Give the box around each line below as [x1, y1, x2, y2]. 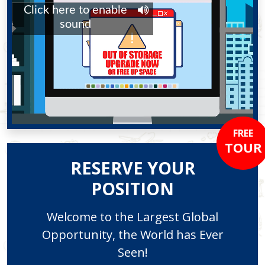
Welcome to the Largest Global [47, 208, 218, 225]
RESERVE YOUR [70, 156, 195, 179]
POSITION [91, 176, 174, 200]
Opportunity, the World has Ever [41, 226, 224, 243]
